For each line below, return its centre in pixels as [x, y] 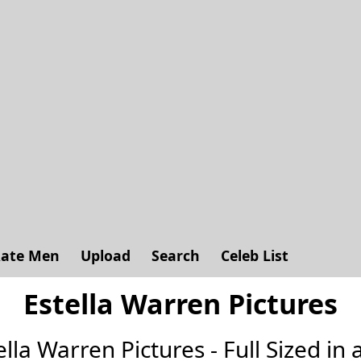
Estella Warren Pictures [180, 304]
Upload [106, 255]
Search [176, 255]
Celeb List [255, 255]
